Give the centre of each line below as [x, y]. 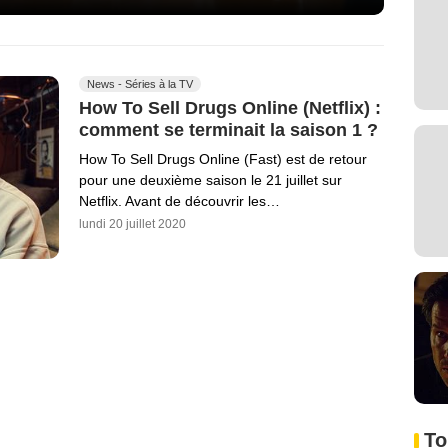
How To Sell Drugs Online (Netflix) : [230, 108]
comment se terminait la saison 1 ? [228, 129]
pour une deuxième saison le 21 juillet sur [210, 179]
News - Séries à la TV [140, 84]
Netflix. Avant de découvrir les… [179, 200]
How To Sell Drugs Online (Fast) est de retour [223, 158]
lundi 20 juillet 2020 [132, 223]
